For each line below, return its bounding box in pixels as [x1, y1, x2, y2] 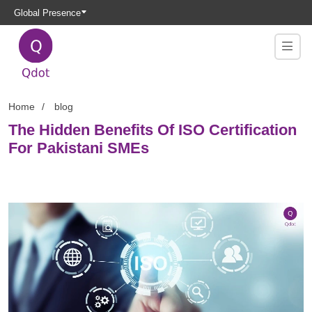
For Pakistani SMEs [8, 139, 149, 157]
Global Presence [14, 7, 81, 18]
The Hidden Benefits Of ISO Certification [8, 121, 297, 139]
